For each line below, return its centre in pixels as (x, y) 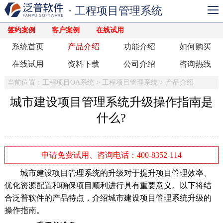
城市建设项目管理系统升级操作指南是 (111, 102)
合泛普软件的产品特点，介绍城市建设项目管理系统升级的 (108, 198)
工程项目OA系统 (68, 82)
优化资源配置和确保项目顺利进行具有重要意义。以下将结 (108, 185)
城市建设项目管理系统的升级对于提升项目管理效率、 (108, 173)
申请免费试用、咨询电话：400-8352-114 (111, 155)
